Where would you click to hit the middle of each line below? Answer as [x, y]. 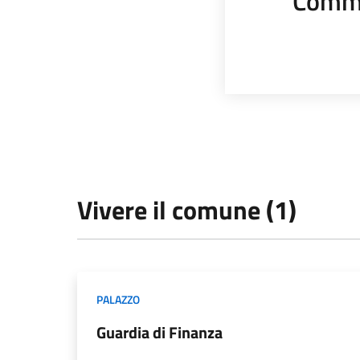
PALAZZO [118, 299]
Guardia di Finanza [160, 332]
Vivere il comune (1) [187, 210]
